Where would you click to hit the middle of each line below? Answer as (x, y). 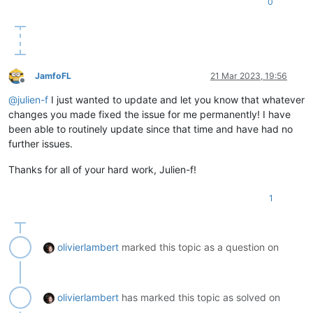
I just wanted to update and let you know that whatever (176, 99)
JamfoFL (53, 75)
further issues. (41, 143)
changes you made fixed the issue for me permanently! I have (150, 114)
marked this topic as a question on (199, 247)
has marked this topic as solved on (199, 297)
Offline (35, 86)
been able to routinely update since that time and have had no (151, 129)
